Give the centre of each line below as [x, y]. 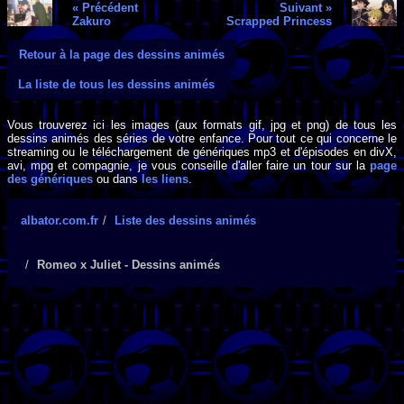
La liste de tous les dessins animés [116, 84]
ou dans [117, 179]
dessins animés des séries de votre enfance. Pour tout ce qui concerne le [202, 139]
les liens [165, 179]
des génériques [50, 179]
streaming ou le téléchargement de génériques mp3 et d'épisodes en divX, [202, 152]
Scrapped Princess [280, 21]
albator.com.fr [60, 220]
